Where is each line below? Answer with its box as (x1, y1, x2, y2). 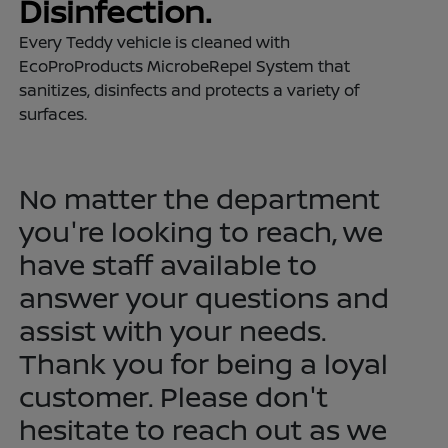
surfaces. (19, 102, 88, 125)
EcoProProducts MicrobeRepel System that (19, 54, 351, 77)
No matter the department (19, 178, 381, 217)
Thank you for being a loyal (19, 343, 389, 382)
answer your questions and (19, 277, 390, 316)
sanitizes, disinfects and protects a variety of (19, 78, 360, 101)
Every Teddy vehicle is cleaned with (19, 30, 291, 53)
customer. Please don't (19, 376, 329, 415)
